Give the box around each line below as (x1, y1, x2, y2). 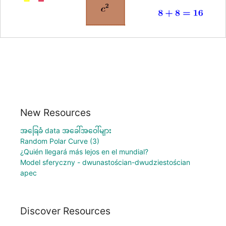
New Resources (20, 106, 91, 119)
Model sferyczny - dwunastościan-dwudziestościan (20, 157, 190, 166)
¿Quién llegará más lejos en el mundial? (20, 147, 148, 156)
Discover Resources (20, 205, 110, 217)
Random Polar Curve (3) (20, 136, 99, 145)
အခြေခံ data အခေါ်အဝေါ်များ (20, 126, 111, 135)
